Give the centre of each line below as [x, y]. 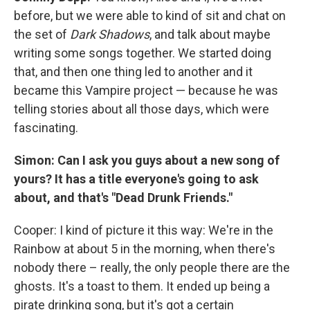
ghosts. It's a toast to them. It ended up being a [142, 286]
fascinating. [46, 127]
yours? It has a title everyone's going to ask [136, 179]
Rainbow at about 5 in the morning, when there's [145, 248]
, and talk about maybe [210, 34]
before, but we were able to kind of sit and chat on [150, 15]
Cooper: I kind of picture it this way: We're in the [144, 230]
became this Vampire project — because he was [146, 90]
